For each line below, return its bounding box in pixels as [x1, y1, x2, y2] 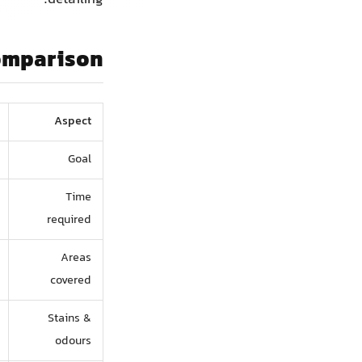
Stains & [48, 309, 92, 328]
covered [50, 271, 92, 290]
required [47, 210, 92, 229]
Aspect [54, 112, 92, 131]
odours [55, 331, 92, 351]
